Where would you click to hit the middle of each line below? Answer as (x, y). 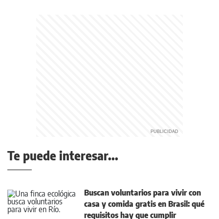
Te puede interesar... (63, 156)
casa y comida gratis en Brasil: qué (144, 204)
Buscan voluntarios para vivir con (142, 193)
